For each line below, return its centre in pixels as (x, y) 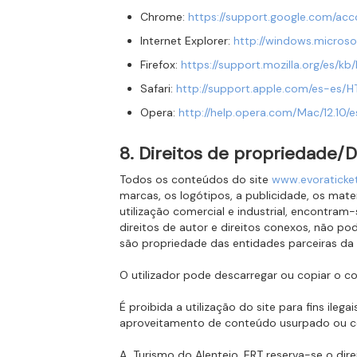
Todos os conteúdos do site (196, 179)
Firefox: (161, 65)
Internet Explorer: (187, 41)
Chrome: (165, 17)
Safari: (159, 88)
